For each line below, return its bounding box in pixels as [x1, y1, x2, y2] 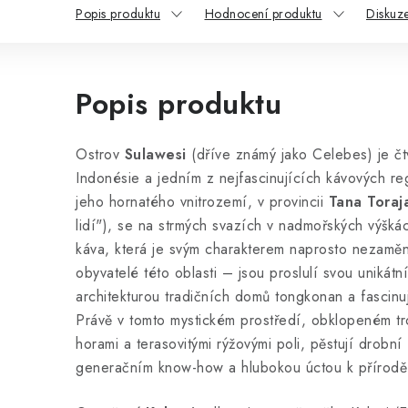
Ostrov [76, 144, 125, 165]
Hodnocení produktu [204, 5, 322, 23]
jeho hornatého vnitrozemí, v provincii [76, 191, 329, 212]
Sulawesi [124, 144, 187, 165]
